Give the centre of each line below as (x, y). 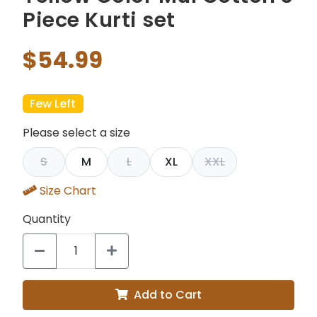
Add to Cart (168, 295)
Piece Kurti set (99, 20)
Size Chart (68, 191)
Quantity (47, 219)
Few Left (53, 103)
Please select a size (76, 133)
